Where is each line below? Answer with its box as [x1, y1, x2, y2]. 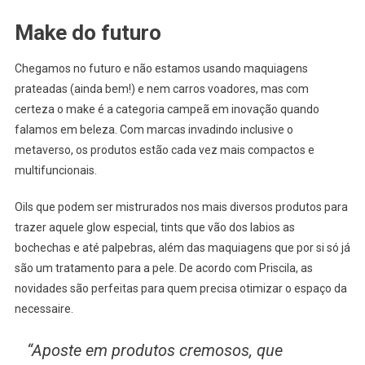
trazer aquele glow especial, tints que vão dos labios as [14, 220, 295, 234]
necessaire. [14, 301, 73, 315]
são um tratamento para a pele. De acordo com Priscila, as [14, 261, 313, 275]
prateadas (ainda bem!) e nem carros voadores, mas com [14, 81, 309, 95]
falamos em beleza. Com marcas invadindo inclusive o [14, 122, 293, 136]
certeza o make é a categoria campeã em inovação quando [14, 102, 319, 116]
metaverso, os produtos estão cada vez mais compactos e [14, 143, 314, 156]
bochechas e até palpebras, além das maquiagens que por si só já [14, 240, 350, 254]
